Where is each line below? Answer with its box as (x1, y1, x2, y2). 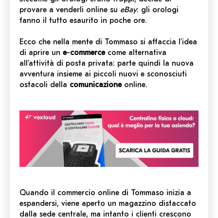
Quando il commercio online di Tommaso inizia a (19, 188, 191, 198)
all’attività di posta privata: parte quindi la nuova (19, 58, 194, 68)
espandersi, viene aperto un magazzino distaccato (19, 199, 196, 208)
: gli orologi (137, 5, 179, 14)
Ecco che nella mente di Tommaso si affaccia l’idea (19, 37, 197, 46)
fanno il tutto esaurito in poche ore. (19, 16, 147, 25)
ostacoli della (19, 80, 70, 89)
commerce (70, 48, 105, 57)
